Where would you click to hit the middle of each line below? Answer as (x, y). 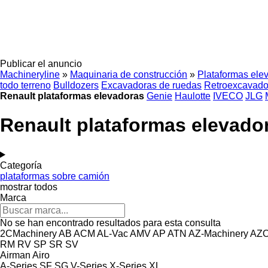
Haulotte (193, 96)
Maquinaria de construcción (129, 74)
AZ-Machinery (218, 233)
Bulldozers (76, 85)
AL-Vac (112, 233)
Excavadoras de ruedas (151, 85)
